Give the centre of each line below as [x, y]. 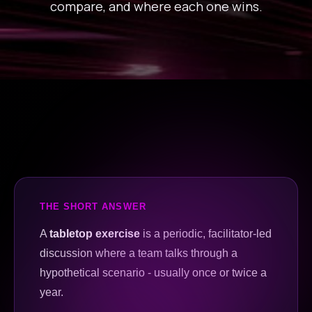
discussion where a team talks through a [139, 253]
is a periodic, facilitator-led [206, 234]
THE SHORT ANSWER [93, 206]
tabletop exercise [95, 234]
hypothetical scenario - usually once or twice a [153, 273]
